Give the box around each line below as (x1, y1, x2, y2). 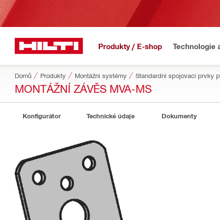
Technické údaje (86, 112, 135, 120)
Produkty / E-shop (98, 41, 162, 51)
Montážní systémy (75, 72, 127, 79)
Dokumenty (162, 112, 197, 120)
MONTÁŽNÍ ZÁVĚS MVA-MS (15, 82, 152, 95)
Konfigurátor (23, 112, 61, 120)
